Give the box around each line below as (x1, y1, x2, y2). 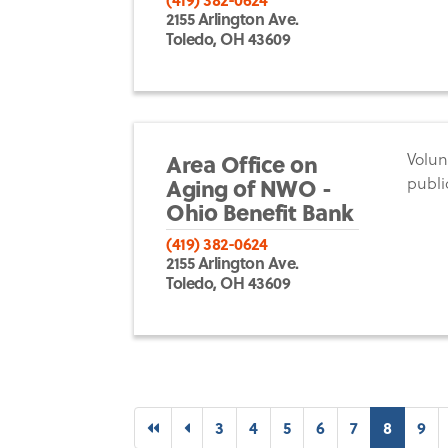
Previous (189, 415, 255, 439)
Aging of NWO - (166, 170, 332, 204)
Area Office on (166, 146, 318, 180)
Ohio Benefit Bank (166, 194, 354, 228)
